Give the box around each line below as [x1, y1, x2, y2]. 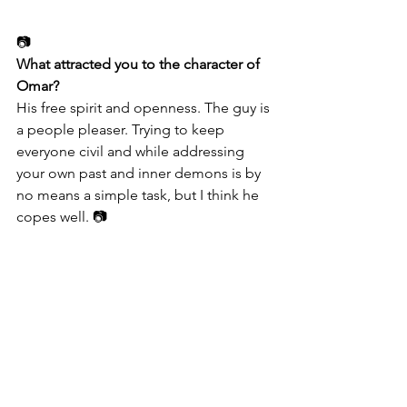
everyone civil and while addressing [16, 142, 248, 160]
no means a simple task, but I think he [16, 185, 263, 203]
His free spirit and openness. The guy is [16, 98, 273, 116]
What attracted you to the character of [16, 55, 263, 73]
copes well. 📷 [16, 207, 107, 225]
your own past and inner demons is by [16, 164, 264, 182]
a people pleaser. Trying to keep [16, 120, 228, 138]
